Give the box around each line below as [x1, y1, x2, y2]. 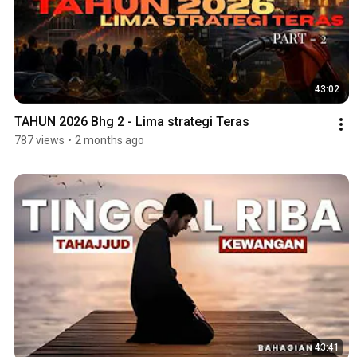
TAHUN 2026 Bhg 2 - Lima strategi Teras [14, 113, 249, 129]
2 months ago [75, 133, 144, 147]
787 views [14, 133, 65, 147]
